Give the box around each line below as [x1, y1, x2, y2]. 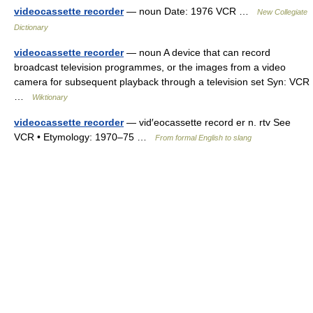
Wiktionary [32, 93, 68, 101]
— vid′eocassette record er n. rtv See [124, 117, 291, 128]
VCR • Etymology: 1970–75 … [14, 131, 155, 143]
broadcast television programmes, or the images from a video [14, 61, 286, 73]
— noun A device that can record [124, 47, 270, 58]
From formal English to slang [155, 133, 252, 142]
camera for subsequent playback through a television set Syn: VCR [14, 76, 310, 87]
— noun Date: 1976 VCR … [124, 6, 257, 17]
